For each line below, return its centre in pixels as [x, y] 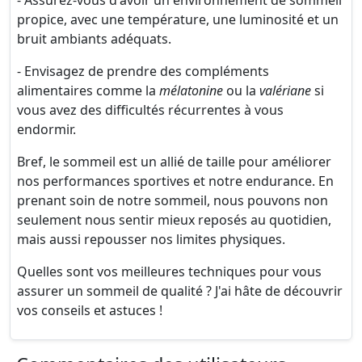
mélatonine [191, 90]
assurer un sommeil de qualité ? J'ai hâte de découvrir [180, 291]
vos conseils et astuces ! [90, 310]
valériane [285, 90]
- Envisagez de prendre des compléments [143, 71]
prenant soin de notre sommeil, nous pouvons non [173, 200]
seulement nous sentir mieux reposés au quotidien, [174, 220]
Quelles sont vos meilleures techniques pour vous [169, 271]
